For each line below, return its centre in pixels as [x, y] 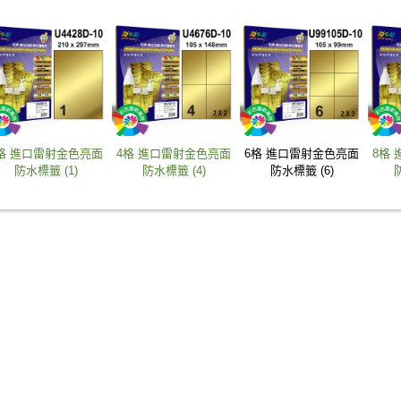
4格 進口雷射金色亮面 [174, 154]
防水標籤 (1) [46, 171]
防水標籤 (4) [174, 171]
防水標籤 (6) [302, 171]
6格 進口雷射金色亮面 [302, 154]
